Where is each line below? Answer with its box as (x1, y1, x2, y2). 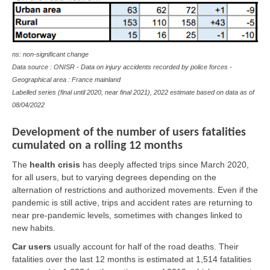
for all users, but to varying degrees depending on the (12, 172, 216, 182)
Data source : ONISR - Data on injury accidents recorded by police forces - (12, 63, 232, 71)
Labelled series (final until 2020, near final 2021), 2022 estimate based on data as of (12, 88, 254, 96)
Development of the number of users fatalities (12, 126, 246, 139)
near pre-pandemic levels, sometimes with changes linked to (12, 210, 242, 220)
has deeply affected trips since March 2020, (83, 159, 249, 169)
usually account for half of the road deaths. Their (54, 241, 239, 251)
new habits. (12, 222, 55, 233)
